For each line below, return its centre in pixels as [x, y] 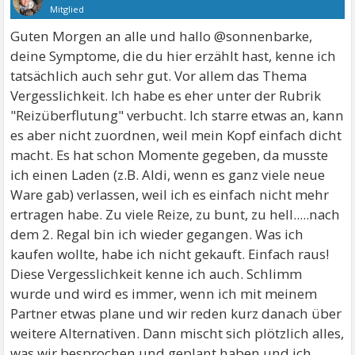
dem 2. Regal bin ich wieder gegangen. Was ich [157, 234]
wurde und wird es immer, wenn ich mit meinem [164, 293]
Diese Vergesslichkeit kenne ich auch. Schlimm [157, 273]
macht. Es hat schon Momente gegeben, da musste [170, 155]
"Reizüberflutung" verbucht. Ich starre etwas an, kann [177, 115]
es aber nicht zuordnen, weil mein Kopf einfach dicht [176, 135]
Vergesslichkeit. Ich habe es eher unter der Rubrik [166, 95]
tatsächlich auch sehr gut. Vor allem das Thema [159, 75]
